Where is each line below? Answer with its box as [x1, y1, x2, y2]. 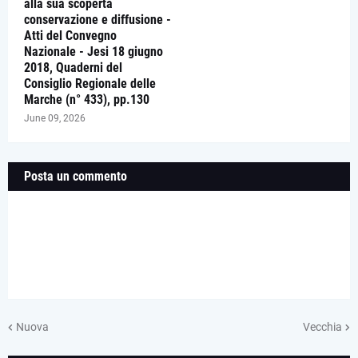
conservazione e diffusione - [24, 12, 171, 27]
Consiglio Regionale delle [24, 76, 156, 91]
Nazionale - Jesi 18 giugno [24, 44, 163, 59]
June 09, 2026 [24, 113, 86, 124]
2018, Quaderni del [24, 60, 122, 75]
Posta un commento [24, 169, 127, 184]
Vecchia [303, 320, 342, 333]
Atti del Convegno [24, 28, 117, 43]
